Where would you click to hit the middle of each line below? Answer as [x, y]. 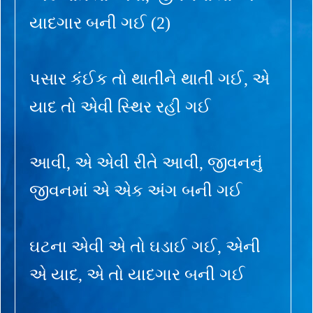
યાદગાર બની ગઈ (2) [100, 23]
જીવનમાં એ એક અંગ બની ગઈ [136, 190]
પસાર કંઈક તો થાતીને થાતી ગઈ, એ [150, 79]
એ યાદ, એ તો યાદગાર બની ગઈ [137, 274]
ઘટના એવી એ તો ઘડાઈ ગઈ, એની [145, 246]
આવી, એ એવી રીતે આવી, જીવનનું [146, 162]
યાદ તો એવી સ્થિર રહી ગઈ [120, 107]
